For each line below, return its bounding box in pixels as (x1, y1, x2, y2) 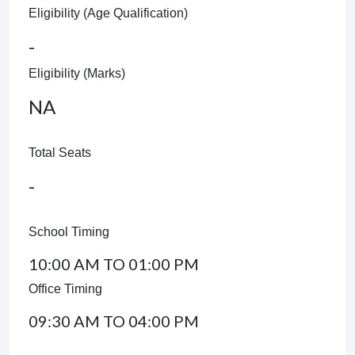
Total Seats (29, 146, 91, 159)
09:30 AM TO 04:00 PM (29, 311, 199, 330)
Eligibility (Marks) (29, 67, 125, 80)
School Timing (29, 225, 109, 239)
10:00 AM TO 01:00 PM (29, 254, 199, 273)
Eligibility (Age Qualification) (29, 6, 188, 20)
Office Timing (29, 282, 102, 296)
